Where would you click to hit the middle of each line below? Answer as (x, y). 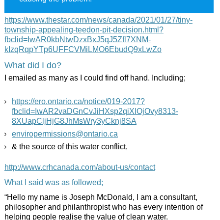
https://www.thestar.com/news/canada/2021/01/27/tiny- (98, 19)
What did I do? (33, 65)
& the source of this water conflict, (69, 146)
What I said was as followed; (54, 182)
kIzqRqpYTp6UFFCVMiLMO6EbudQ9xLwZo (83, 49)
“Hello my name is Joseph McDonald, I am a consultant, (101, 197)
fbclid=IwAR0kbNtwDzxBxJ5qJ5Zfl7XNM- (77, 39)
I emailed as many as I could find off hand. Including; (95, 77)
